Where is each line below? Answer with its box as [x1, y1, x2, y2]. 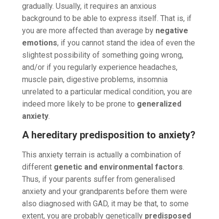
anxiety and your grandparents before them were [22, 186, 187, 196]
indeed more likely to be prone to [22, 99, 137, 109]
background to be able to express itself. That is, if [22, 13, 192, 23]
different [22, 162, 54, 172]
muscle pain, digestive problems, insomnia [22, 74, 168, 84]
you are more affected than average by [22, 25, 153, 35]
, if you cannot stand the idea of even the [57, 38, 195, 47]
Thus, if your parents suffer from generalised [22, 174, 175, 184]
